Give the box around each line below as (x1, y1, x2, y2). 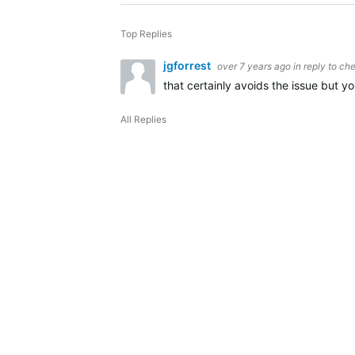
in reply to (293, 60, 339, 72)
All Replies (120, 113, 166, 125)
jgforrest (163, 59, 213, 72)
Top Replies (120, 28, 172, 40)
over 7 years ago (217, 60, 291, 72)
